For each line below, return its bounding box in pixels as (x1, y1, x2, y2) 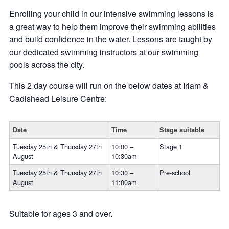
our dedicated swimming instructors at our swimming (9, 46, 198, 58)
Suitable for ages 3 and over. (9, 208, 112, 219)
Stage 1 (159, 142, 182, 151)
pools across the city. (9, 59, 84, 71)
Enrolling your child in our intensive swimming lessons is (9, 8, 214, 19)
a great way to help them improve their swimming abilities (9, 20, 216, 32)
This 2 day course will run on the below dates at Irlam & (9, 80, 209, 91)
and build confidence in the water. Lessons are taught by (9, 33, 212, 45)
